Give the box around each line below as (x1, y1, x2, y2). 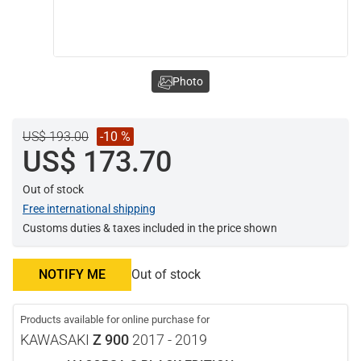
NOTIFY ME (39, 267, 106, 282)
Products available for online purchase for (20, 313, 210, 326)
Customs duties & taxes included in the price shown (23, 222, 277, 234)
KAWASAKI (20, 331, 93, 348)
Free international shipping (23, 202, 156, 215)
